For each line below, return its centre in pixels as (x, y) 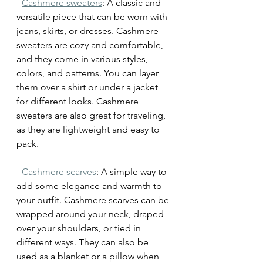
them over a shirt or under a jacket (88, 87)
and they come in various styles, (83, 59)
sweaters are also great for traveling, (92, 116)
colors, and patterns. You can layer (89, 73)
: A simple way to (133, 172)
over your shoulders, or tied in (80, 228)
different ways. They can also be (84, 242)
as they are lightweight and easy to (89, 130)
